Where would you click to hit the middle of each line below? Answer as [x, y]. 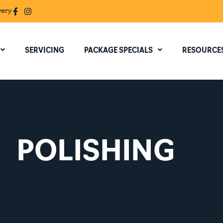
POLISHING [96, 153]
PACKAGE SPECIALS [118, 51]
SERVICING [44, 51]
